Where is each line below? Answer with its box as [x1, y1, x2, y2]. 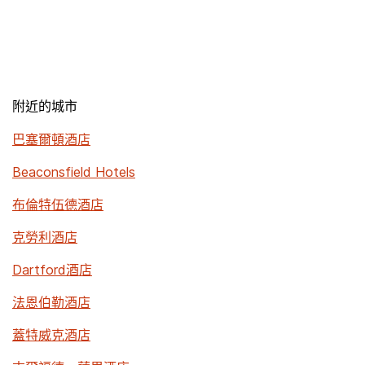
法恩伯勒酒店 [12, 294, 90, 310]
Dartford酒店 [12, 262, 92, 278]
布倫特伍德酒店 [12, 196, 103, 213]
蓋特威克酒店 [12, 327, 90, 343]
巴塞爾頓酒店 [12, 131, 90, 147]
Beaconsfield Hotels [12, 164, 135, 180]
